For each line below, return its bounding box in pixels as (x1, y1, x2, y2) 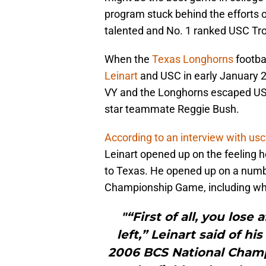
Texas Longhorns (152, 53, 233, 66)
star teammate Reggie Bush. (104, 103, 239, 116)
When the (104, 53, 152, 66)
